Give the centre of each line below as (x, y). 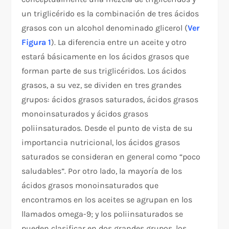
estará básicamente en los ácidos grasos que (106, 56)
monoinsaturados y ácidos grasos (85, 113)
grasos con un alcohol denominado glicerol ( (105, 28)
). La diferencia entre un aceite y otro (119, 42)
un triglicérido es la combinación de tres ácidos (110, 13)
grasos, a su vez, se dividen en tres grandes (102, 85)
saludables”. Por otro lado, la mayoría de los (102, 171)
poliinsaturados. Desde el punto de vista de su (107, 128)
